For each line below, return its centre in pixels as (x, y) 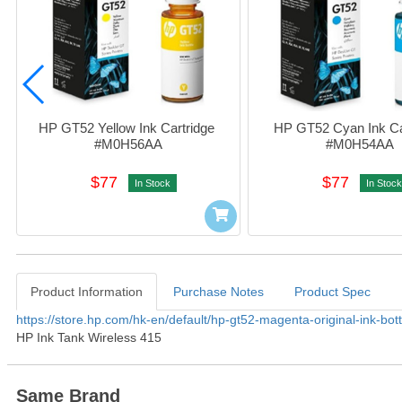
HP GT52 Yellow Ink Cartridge (127, 127)
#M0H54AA (360, 144)
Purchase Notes (218, 291)
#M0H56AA (128, 144)
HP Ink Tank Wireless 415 (89, 337)
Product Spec (332, 291)
